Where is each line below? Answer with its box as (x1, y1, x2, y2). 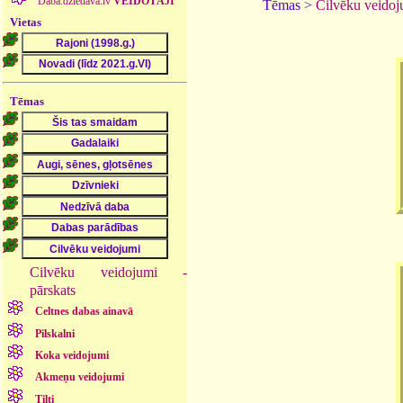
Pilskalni (35, 327, 76, 340)
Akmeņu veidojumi (35, 371, 125, 384)
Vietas (10, 14, 42, 29)
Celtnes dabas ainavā (35, 305, 134, 318)
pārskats (30, 282, 76, 298)
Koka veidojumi (35, 348, 110, 362)
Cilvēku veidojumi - (30, 264, 188, 280)
